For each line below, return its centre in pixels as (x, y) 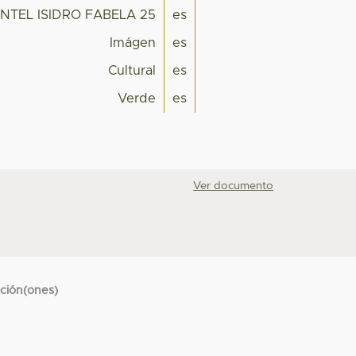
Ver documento (234, 186)
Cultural (132, 71)
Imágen (133, 43)
